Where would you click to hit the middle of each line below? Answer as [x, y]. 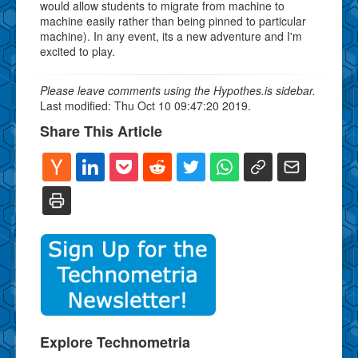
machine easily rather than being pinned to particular [173, 20]
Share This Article [101, 131]
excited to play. [78, 51]
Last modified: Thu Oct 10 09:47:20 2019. [145, 105]
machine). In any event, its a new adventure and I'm [171, 36]
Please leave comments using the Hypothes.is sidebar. [178, 90]
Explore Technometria [115, 342]
